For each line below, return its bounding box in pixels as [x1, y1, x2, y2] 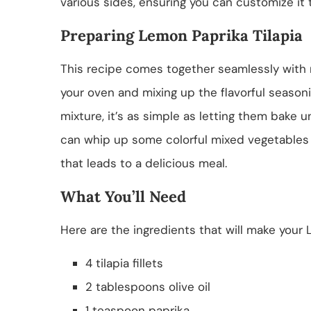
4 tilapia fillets [85, 255, 163, 271]
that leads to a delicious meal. [60, 155, 227, 171]
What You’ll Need [60, 186, 186, 206]
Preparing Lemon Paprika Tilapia [60, 25, 303, 45]
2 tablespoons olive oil [85, 278, 210, 294]
